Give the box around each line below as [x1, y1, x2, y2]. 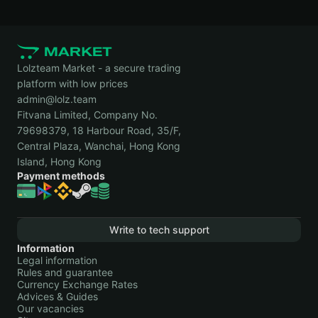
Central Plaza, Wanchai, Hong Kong [17, 140, 180, 152]
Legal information [17, 254, 97, 266]
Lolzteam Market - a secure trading [17, 62, 181, 74]
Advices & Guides [17, 290, 98, 302]
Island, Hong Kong [17, 155, 102, 168]
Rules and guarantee [17, 266, 113, 278]
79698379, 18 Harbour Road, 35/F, [17, 124, 181, 136]
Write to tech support [109, 224, 209, 236]
